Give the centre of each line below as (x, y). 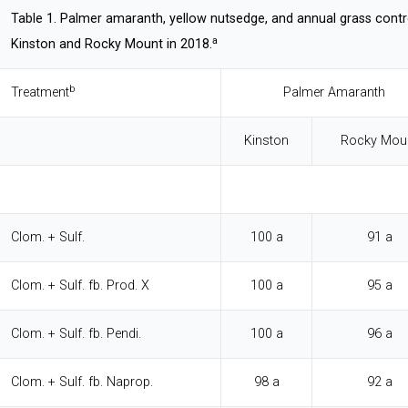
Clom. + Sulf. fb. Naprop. (82, 382)
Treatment (40, 93)
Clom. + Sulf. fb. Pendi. (76, 334)
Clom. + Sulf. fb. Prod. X (80, 286)
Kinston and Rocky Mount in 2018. (112, 45)
